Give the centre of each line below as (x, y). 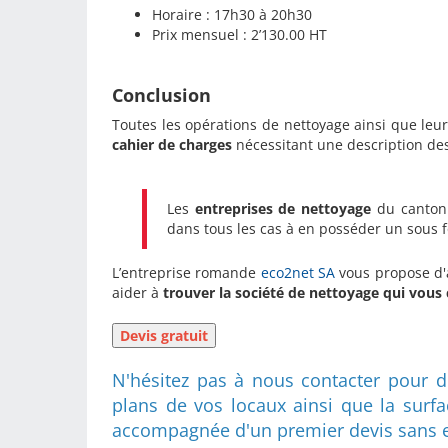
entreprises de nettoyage (280, 208)
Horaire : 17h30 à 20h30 (232, 14)
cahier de (143, 144)
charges (207, 144)
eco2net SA (298, 272)
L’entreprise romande (184, 272)
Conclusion (164, 94)
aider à (137, 292)
